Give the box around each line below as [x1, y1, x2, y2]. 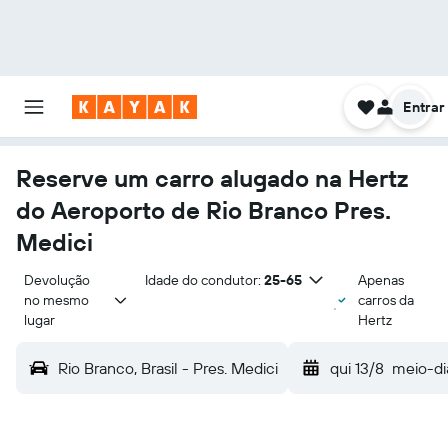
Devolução [24, 271, 93, 289]
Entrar [403, 97, 445, 116]
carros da [358, 291, 415, 309]
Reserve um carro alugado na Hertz [16, 163, 408, 193]
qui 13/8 [330, 358, 384, 378]
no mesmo [24, 291, 92, 309]
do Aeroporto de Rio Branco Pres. [16, 195, 391, 225]
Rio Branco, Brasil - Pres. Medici [58, 358, 278, 378]
